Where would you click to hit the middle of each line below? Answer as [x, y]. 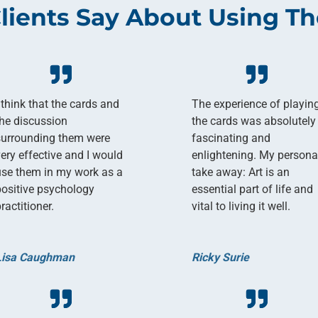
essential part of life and [253, 189]
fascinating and [231, 138]
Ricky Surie [221, 257]
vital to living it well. [241, 206]
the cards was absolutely [254, 121]
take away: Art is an [241, 172]
